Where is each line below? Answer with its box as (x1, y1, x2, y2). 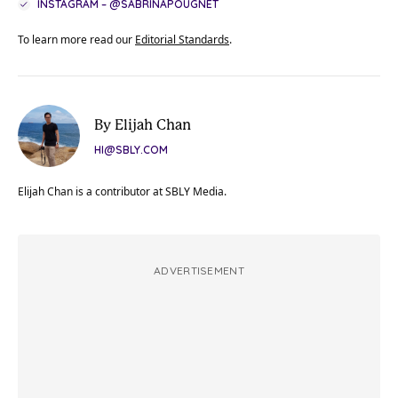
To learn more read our (18, 32, 135, 48)
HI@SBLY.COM (94, 143, 168, 157)
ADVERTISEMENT (154, 264, 244, 278)
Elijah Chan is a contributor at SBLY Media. (18, 184, 227, 200)
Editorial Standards (135, 32, 229, 48)
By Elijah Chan (94, 116, 191, 134)
